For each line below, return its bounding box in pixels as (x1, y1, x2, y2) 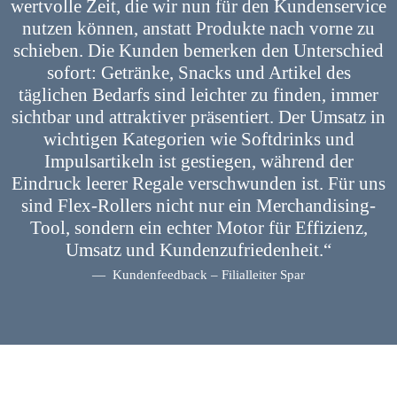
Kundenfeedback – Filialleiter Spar (109, 267, 305, 283)
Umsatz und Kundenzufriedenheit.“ (66, 239, 331, 261)
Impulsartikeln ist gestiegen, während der (43, 151, 354, 173)
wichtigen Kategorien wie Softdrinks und (43, 128, 354, 151)
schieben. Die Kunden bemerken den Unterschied (13, 40, 384, 62)
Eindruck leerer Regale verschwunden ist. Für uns (12, 173, 385, 195)
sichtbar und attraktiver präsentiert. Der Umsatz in (12, 106, 385, 128)
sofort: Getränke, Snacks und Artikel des (46, 62, 351, 84)
